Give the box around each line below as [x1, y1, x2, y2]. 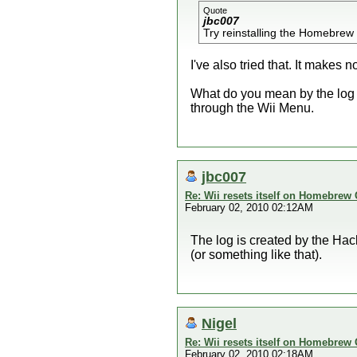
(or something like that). [190, 248, 322, 261]
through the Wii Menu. [190, 101, 314, 115]
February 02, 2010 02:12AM [185, 202, 313, 214]
